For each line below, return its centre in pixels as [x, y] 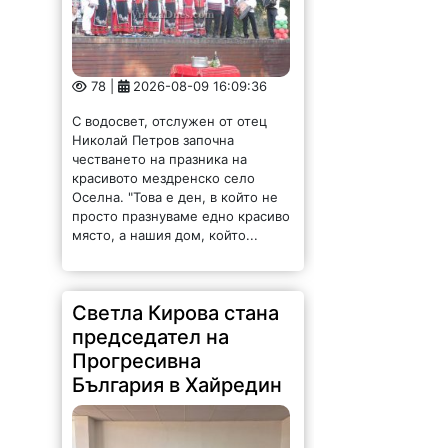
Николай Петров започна [153, 127]
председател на [151, 324]
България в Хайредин [177, 372]
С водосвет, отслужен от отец [170, 108]
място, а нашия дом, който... [165, 222]
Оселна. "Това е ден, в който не [175, 184]
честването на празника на [160, 146]
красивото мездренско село [164, 165]
